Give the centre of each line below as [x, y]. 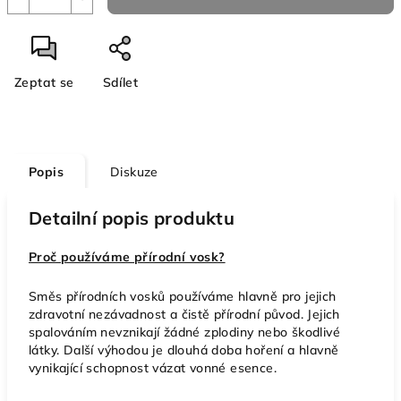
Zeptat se [44, 82]
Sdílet [120, 82]
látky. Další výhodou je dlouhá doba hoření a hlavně [184, 350]
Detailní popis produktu [132, 218]
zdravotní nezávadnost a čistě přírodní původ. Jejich [184, 314]
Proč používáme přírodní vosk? [127, 256]
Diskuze [134, 171]
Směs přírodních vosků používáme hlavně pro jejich [183, 296]
